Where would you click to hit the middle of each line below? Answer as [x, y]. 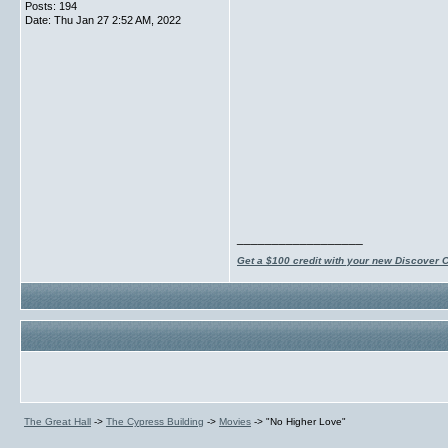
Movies [235, 421]
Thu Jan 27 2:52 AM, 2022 [117, 20]
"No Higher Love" [306, 421]
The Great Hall [57, 421]
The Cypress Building [155, 421]
